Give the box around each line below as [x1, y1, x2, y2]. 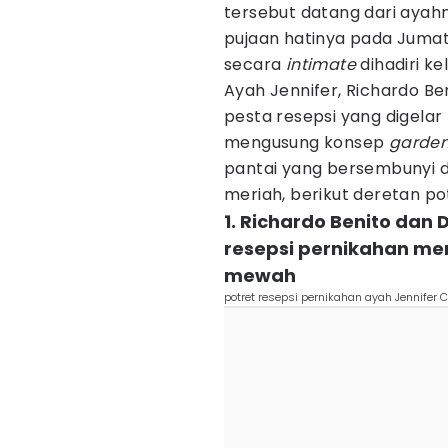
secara [224, 53, 286, 76]
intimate [285, 53, 357, 76]
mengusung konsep [224, 131, 389, 154]
